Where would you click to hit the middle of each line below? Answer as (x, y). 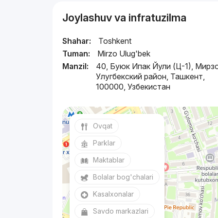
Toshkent (115, 41)
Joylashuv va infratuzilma (125, 18)
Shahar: (77, 41)
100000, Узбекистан (133, 87)
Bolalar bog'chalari (123, 177)
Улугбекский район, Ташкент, (151, 77)
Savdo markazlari (121, 211)
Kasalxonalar (114, 194)
